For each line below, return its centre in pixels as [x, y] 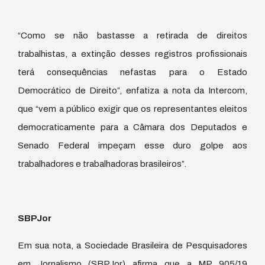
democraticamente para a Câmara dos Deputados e [132, 127]
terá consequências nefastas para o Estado [132, 72]
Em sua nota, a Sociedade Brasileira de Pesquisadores [132, 245]
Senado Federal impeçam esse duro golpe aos [132, 145]
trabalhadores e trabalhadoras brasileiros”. [102, 164]
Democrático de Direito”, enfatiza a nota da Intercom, [132, 90]
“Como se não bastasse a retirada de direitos [132, 35]
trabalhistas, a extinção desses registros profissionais [132, 54]
